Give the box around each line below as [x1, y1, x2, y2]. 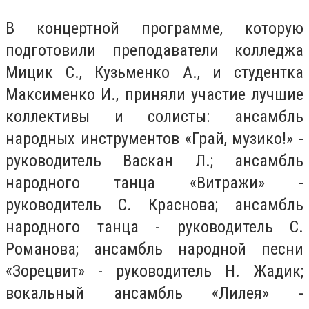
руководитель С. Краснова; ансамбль [6, 195, 303, 215]
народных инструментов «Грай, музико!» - [6, 128, 303, 148]
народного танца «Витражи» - [6, 172, 303, 192]
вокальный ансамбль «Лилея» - [6, 283, 303, 303]
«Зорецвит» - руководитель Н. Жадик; [6, 261, 303, 281]
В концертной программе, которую [6, 18, 303, 38]
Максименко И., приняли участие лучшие [6, 84, 303, 104]
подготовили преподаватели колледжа [6, 40, 303, 60]
